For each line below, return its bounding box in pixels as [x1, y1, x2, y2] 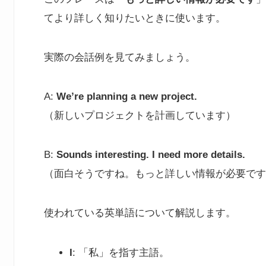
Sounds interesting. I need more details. [56, 149, 245, 161]
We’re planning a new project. [56, 91, 197, 103]
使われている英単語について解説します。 [44, 207, 236, 219]
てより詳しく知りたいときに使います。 [44, 12, 226, 24]
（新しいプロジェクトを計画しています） [44, 110, 236, 122]
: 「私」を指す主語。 [72, 247, 170, 259]
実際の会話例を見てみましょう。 [44, 52, 195, 64]
